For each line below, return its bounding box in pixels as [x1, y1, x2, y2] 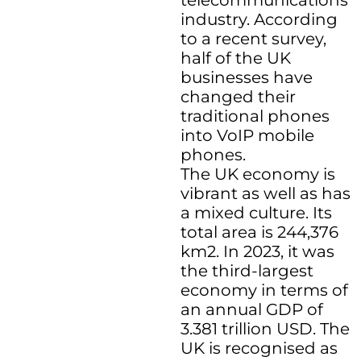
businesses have [180, 68, 313, 88]
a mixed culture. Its [180, 203, 332, 223]
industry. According [180, 10, 338, 30]
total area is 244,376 [180, 222, 338, 243]
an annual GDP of [180, 300, 323, 320]
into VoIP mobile [180, 126, 314, 146]
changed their [180, 87, 296, 107]
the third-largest [180, 261, 313, 281]
